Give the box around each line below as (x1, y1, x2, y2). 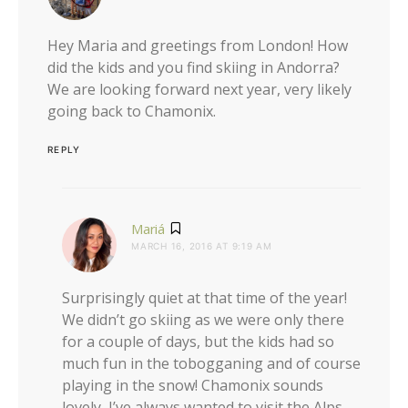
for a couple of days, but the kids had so (62, 331, 334, 352)
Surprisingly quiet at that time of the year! (62, 288, 347, 309)
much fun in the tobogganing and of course (62, 353, 361, 374)
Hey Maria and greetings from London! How (47, 36, 348, 56)
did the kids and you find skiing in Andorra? (47, 57, 340, 78)
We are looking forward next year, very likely (47, 79, 352, 100)
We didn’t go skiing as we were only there (62, 310, 344, 331)
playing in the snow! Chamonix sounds (62, 375, 323, 396)
